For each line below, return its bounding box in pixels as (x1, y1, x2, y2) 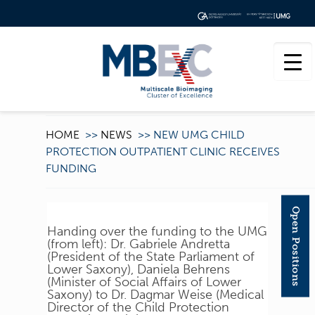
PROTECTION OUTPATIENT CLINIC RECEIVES (45, 144, 280, 158)
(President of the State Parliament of (47, 248, 255, 264)
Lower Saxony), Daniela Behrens (47, 261, 231, 277)
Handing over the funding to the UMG (47, 223, 268, 239)
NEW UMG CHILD (153, 127, 245, 141)
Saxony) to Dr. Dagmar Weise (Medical (47, 286, 264, 302)
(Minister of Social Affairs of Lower (47, 274, 242, 290)
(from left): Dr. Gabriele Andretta (47, 236, 231, 252)
